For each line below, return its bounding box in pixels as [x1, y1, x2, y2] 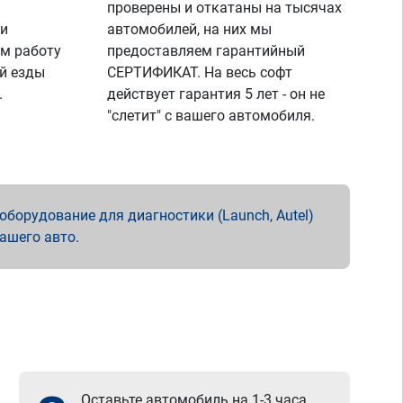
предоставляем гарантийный [107, 42, 306, 59]
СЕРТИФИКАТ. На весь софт [107, 64, 293, 81]
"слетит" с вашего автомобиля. [107, 107, 316, 124]
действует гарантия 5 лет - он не [107, 85, 326, 103]
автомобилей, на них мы [107, 21, 273, 38]
